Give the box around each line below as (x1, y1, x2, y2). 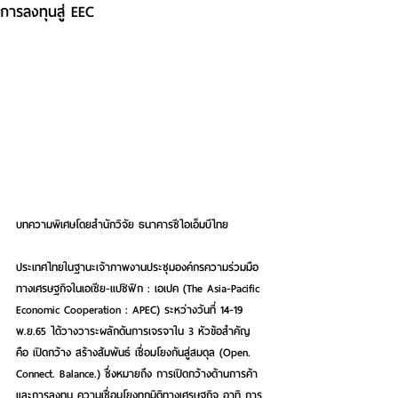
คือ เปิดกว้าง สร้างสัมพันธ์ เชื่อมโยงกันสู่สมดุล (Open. (16, 342, 255, 362)
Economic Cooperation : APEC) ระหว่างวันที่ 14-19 (16, 299, 247, 319)
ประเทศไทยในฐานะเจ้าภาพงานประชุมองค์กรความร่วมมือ (16, 257, 259, 276)
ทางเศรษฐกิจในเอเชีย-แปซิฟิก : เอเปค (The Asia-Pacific (16, 278, 264, 298)
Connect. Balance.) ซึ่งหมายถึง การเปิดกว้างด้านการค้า (16, 363, 258, 383)
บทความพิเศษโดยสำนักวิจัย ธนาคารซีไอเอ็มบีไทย (16, 214, 237, 234)
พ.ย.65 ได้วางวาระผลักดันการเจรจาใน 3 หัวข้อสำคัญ (16, 321, 255, 340)
